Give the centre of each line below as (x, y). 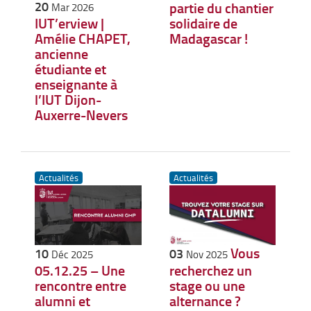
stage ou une (207, 285)
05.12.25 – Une (80, 270)
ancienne (61, 53)
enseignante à (76, 84)
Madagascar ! (208, 38)
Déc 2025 (72, 254)
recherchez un (210, 270)
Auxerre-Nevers (81, 114)
